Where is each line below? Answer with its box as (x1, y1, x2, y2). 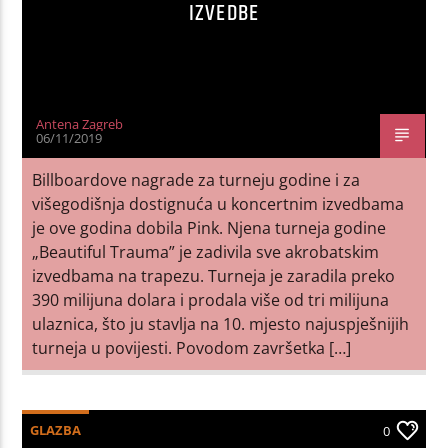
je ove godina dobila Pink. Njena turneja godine (32, 216, 387, 239)
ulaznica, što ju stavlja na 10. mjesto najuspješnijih (32, 312, 410, 335)
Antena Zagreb (36, 114, 124, 133)
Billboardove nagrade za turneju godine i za (32, 168, 361, 191)
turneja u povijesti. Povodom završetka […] (32, 336, 352, 359)
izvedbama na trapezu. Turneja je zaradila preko (32, 264, 396, 287)
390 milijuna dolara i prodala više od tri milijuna (32, 288, 390, 311)
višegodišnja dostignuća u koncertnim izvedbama (32, 192, 405, 215)
